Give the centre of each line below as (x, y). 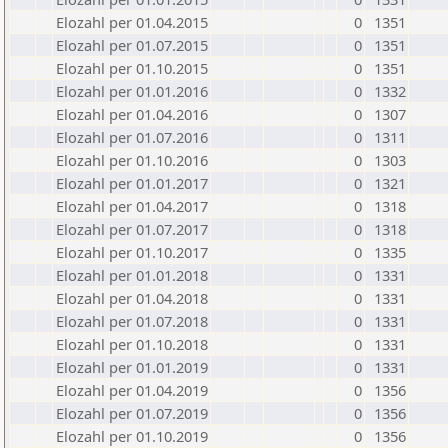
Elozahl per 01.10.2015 (132, 68)
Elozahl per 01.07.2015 (132, 45)
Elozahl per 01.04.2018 (132, 298)
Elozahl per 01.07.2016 (132, 137)
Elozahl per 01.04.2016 (132, 114)
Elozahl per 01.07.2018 (132, 321)
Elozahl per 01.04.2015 (132, 22)
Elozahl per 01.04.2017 (132, 206)
